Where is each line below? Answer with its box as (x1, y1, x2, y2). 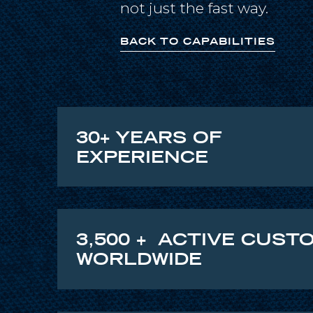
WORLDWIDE (76, 248, 202, 270)
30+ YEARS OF (76, 126, 222, 148)
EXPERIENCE (76, 146, 208, 168)
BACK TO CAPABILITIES (120, 35, 275, 48)
